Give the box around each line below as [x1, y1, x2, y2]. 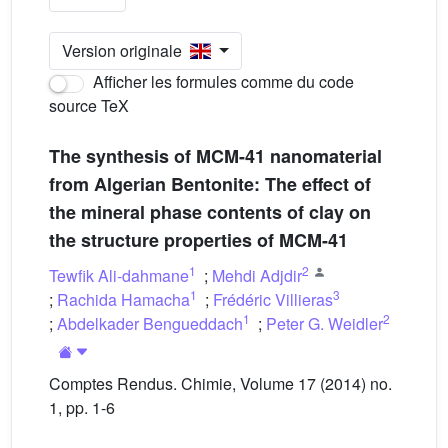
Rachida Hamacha [57, 288, 190, 311]
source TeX [49, 94, 129, 117]
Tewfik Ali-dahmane [49, 264, 189, 287]
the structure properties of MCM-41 [49, 227, 348, 253]
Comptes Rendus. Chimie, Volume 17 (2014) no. [49, 372, 392, 395]
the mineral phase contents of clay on [49, 199, 371, 225]
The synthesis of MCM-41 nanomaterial [49, 143, 382, 169]
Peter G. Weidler [266, 312, 383, 335]
